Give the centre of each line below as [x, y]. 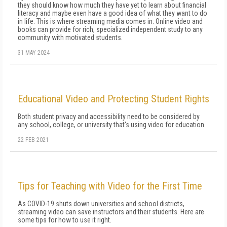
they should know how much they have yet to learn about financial [112, 5]
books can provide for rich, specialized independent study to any [110, 29]
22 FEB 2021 [33, 140]
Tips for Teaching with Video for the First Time [110, 186]
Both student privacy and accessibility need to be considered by [109, 117]
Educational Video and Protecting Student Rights [113, 99]
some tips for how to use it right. [65, 220]
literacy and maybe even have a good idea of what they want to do [112, 13]
